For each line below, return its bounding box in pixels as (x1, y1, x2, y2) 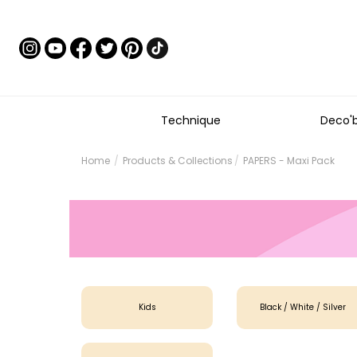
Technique (161, 112, 222, 128)
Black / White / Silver (259, 301, 346, 314)
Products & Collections (123, 154, 233, 167)
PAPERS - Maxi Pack (243, 154, 335, 167)
